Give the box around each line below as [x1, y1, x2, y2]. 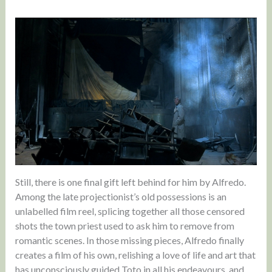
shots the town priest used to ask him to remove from [15, 220, 234, 232]
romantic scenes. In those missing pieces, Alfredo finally [15, 234, 244, 246]
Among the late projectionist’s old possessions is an [15, 191, 226, 203]
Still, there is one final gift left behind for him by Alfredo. [15, 176, 246, 188]
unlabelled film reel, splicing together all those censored [15, 205, 245, 217]
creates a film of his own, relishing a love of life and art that [15, 249, 256, 261]
